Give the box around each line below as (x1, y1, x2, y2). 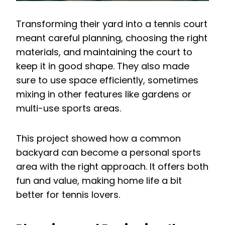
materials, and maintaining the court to (16, 45, 192, 58)
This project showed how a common (16, 132, 181, 145)
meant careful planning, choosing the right (16, 31, 207, 44)
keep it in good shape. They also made (16, 59, 189, 72)
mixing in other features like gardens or (16, 87, 191, 100)
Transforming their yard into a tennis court (16, 17, 207, 30)
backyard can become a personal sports (16, 146, 201, 159)
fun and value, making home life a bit (16, 174, 182, 187)
